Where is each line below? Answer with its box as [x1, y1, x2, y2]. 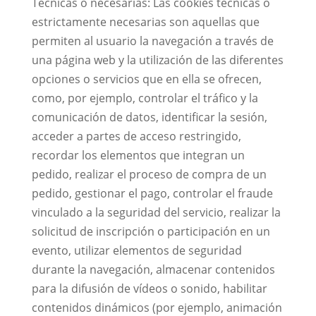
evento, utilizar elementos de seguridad [31, 243, 242, 258]
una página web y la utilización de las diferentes [31, 52, 284, 68]
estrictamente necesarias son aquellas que [31, 14, 260, 30]
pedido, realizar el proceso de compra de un [31, 166, 267, 182]
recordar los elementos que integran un [31, 147, 245, 163]
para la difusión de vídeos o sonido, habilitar [31, 281, 267, 296]
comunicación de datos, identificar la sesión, [31, 109, 267, 125]
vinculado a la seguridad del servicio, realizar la [31, 205, 281, 220]
